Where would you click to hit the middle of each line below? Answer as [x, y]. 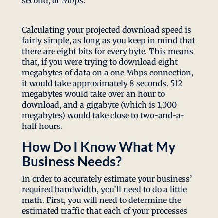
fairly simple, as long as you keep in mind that [108, 41]
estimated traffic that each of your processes [104, 211]
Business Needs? [72, 161]
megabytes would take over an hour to [93, 94]
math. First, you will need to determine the [101, 200]
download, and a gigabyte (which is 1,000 [99, 105]
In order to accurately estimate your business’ [107, 179]
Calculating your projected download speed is [106, 30]
